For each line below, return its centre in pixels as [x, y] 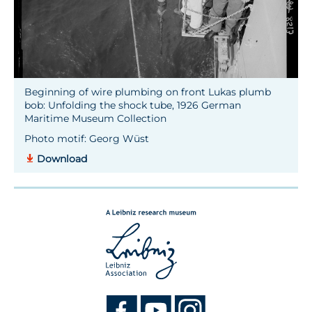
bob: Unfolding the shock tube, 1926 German [133, 105]
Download [62, 159]
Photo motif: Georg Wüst [87, 139]
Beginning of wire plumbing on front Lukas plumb [148, 92]
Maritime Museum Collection [95, 118]
